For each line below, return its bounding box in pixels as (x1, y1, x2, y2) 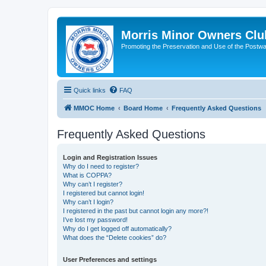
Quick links (74, 87, 106, 94)
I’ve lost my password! (63, 216, 128, 223)
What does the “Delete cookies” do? (63, 234, 166, 241)
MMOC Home (74, 104, 115, 112)
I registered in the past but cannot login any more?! (63, 207, 208, 214)
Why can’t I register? (63, 180, 122, 188)
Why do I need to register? (63, 163, 139, 170)
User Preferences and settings (63, 256, 157, 263)
